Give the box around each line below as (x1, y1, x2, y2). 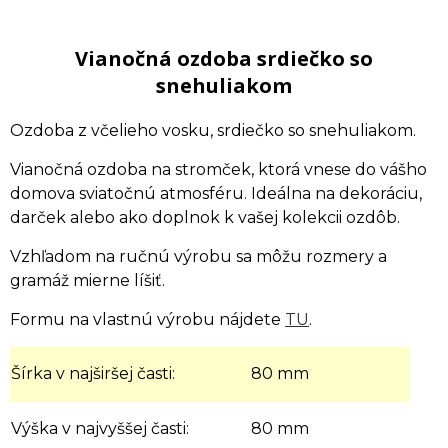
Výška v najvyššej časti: (11, 419, 193, 438)
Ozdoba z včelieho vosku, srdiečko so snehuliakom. (10, 121, 416, 140)
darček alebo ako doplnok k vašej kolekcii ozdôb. (10, 208, 400, 227)
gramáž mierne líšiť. (10, 271, 165, 290)
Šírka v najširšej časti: (11, 364, 179, 383)
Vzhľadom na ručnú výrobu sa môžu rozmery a (10, 247, 387, 266)
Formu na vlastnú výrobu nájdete (10, 310, 285, 329)
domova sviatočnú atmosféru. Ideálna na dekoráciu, (10, 184, 422, 203)
